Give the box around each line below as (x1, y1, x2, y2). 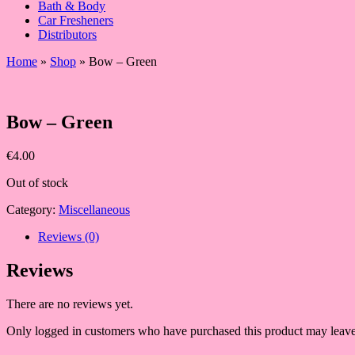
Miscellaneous (59, 202, 130, 216)
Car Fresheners (38, 13, 113, 27)
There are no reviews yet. (6, 296, 133, 311)
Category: (6, 202, 59, 216)
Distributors (38, 28, 97, 41)
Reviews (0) (38, 229, 99, 243)
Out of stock (6, 175, 68, 189)
